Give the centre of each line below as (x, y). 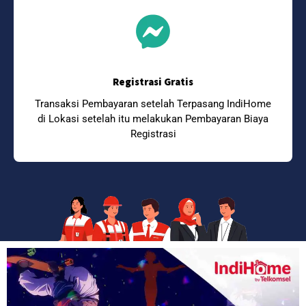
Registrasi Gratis (153, 81)
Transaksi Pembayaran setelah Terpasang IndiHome (153, 103)
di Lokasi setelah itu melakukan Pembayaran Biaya (153, 119)
